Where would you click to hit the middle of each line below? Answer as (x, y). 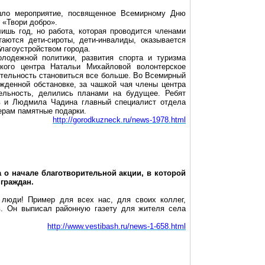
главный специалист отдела (132, 102)
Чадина (64, 102)
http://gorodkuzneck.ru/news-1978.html (119, 120)
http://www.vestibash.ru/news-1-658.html (117, 226)
